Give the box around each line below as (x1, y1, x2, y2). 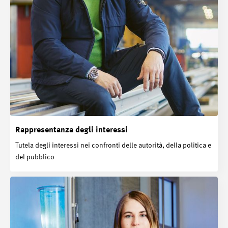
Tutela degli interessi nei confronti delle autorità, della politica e (15, 141, 211, 149)
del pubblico (15, 153, 54, 161)
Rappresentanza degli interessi (15, 126, 128, 135)
